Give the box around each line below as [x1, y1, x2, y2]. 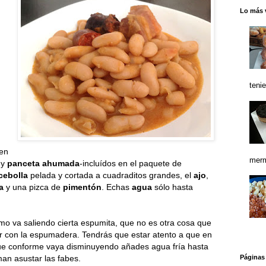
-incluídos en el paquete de [80, 158, 182, 168]
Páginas [240, 254, 265, 261]
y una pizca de [4, 182, 63, 192]
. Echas [102, 182, 132, 192]
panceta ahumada [7, 158, 80, 168]
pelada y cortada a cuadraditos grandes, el [28, 170, 194, 180]
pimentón [63, 182, 102, 192]
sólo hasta [152, 182, 193, 192]
